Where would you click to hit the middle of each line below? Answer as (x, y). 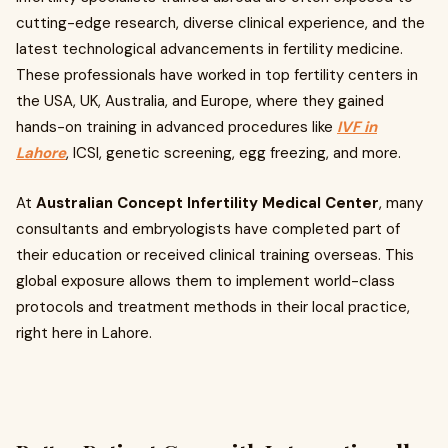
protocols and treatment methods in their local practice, (213, 307)
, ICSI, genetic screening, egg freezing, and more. (233, 153)
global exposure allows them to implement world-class (205, 281)
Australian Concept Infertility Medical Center (207, 203)
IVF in (357, 127)
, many (401, 203)
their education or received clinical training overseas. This (215, 255)
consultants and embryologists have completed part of (208, 229)
